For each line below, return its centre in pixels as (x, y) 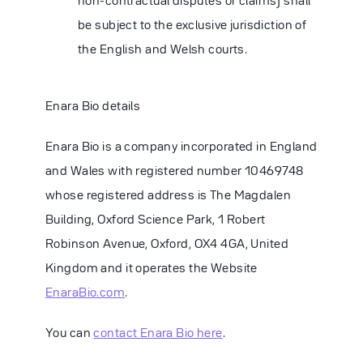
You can (70, 332)
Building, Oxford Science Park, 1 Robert (156, 219)
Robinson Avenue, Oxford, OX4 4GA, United (167, 243)
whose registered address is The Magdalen (168, 194)
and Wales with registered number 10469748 (175, 170)
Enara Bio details (93, 105)
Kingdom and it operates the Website (152, 267)
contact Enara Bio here (158, 332)
